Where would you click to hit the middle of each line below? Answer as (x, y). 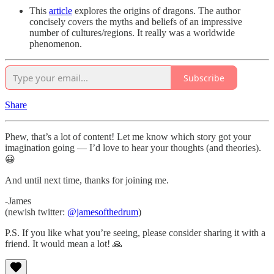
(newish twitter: (36, 212)
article (61, 11)
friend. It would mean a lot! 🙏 (64, 244)
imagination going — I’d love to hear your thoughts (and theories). (133, 148)
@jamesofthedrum (103, 212)
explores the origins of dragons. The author (156, 11)
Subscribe (204, 78)
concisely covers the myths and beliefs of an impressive (136, 22)
